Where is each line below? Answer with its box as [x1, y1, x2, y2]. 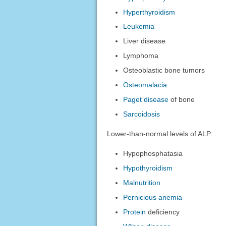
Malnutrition [123, 179, 161, 187]
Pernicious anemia [123, 193, 183, 202]
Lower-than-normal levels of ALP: [106, 130, 213, 138]
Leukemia [123, 22, 155, 31]
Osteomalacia [123, 81, 167, 89]
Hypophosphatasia [123, 149, 183, 158]
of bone [168, 95, 195, 104]
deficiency [146, 208, 180, 216]
